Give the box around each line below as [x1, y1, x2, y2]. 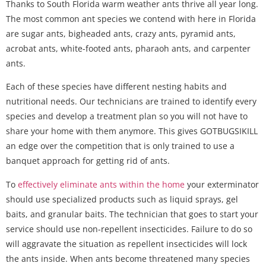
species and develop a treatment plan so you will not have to [6, 110, 248, 122]
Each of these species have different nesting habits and [6, 81, 227, 93]
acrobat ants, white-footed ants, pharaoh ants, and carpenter [6, 42, 251, 54]
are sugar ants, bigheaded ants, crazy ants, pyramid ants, [6, 27, 236, 39]
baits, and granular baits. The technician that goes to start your [6, 208, 258, 220]
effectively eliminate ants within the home [18, 178, 185, 190]
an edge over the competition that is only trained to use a [6, 140, 235, 152]
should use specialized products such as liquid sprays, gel [6, 193, 238, 205]
